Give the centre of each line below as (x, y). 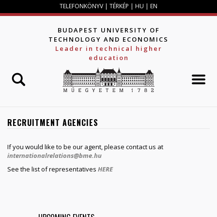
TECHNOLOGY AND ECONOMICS (108, 39)
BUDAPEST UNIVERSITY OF (108, 30)
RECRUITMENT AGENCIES (53, 122)
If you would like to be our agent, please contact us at (85, 147)
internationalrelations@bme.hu (54, 155)
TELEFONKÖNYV (81, 6)
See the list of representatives (53, 169)
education (108, 58)
